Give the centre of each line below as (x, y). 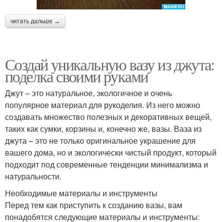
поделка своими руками (77, 76)
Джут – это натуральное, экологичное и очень (88, 93)
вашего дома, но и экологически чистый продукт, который (111, 152)
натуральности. (33, 176)
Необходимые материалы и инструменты (81, 193)
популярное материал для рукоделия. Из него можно (103, 105)
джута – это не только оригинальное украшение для (100, 140)
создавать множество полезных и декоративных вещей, (108, 116)
